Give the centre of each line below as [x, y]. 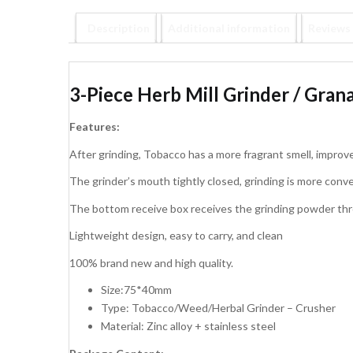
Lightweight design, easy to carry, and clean [176, 236]
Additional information [229, 28]
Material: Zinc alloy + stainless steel [188, 326]
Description [119, 28]
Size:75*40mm [136, 290]
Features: [95, 127]
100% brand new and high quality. [151, 262]
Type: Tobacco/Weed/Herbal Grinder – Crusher [218, 308]
